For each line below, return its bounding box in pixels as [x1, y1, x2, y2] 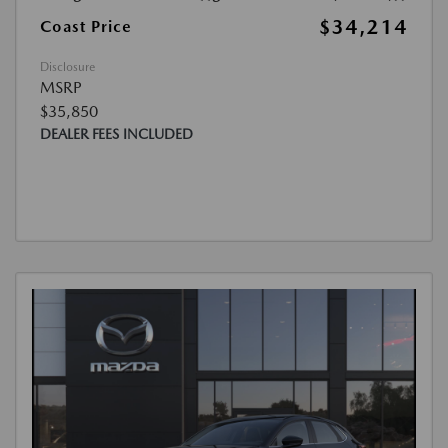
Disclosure [40, 60, 95, 74]
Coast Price [40, 17, 132, 36]
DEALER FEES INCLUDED [40, 126, 193, 142]
